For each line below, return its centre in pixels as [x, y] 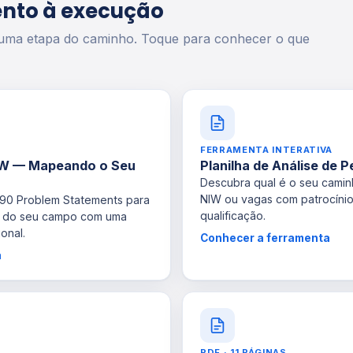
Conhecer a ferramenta [265, 238]
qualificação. [233, 216]
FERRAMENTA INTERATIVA [267, 150]
